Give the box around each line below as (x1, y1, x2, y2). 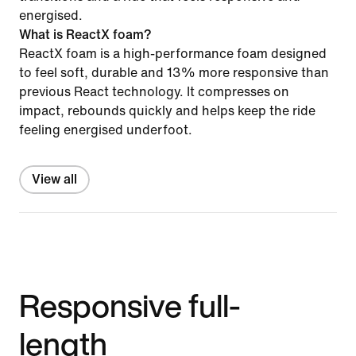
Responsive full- (19, 281, 241, 328)
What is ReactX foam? (19, 27, 152, 41)
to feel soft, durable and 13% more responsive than (19, 65, 329, 79)
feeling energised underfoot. (19, 122, 192, 137)
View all (32, 172, 77, 186)
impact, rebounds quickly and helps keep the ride (19, 103, 315, 118)
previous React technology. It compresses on (19, 84, 289, 99)
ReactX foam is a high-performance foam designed (19, 46, 327, 60)
